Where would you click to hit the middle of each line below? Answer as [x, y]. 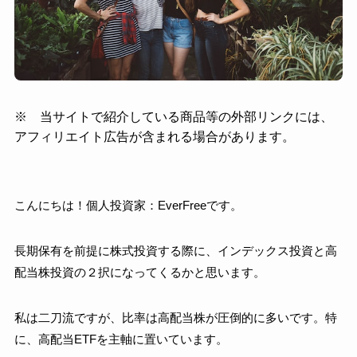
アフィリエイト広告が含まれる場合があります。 [154, 136]
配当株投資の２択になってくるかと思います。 [139, 272]
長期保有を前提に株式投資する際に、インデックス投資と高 [175, 250]
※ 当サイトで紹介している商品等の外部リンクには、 [173, 116]
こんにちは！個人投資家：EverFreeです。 [128, 205]
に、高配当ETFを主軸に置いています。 [121, 339]
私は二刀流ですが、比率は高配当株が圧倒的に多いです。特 [175, 317]
